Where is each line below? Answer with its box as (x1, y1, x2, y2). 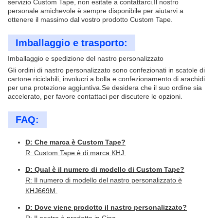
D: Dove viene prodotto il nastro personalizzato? (25, 203, 187, 211)
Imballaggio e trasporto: (16, 37, 127, 48)
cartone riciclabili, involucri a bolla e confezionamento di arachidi (8, 75, 205, 83)
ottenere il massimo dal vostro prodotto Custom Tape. (8, 16, 173, 23)
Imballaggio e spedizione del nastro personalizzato (8, 54, 163, 62)
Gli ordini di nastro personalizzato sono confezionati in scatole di (8, 66, 205, 74)
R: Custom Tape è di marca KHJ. (25, 149, 126, 157)
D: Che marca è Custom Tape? (25, 138, 126, 146)
